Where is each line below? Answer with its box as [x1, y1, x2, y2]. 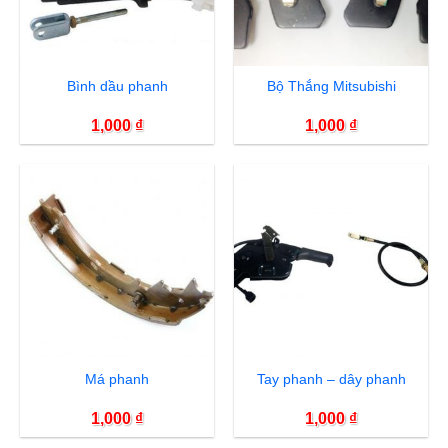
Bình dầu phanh [66, 77, 168, 94]
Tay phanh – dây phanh [256, 370, 406, 387]
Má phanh [85, 370, 149, 387]
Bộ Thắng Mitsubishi [266, 77, 396, 94]
